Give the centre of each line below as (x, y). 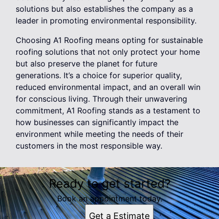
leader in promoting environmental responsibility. (106, 21)
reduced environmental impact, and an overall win (108, 87)
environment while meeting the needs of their (99, 134)
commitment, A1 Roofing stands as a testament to (108, 111)
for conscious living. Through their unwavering (101, 99)
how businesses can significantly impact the (97, 122)
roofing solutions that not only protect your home (108, 52)
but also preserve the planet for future (87, 64)
